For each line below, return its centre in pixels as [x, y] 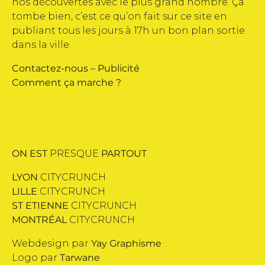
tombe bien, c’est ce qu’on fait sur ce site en [119, 16]
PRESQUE [74, 153]
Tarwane [80, 257]
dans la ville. [41, 44]
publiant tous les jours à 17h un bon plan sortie [128, 30]
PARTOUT [124, 153]
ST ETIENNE [40, 205]
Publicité [119, 68]
